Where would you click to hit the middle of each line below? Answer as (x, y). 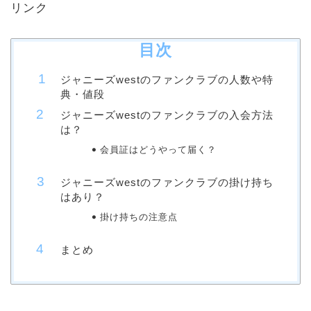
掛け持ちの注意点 (138, 217)
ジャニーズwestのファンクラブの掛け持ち (167, 183)
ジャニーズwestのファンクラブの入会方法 (167, 115)
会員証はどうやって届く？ (158, 150)
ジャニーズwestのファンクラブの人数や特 (167, 80)
